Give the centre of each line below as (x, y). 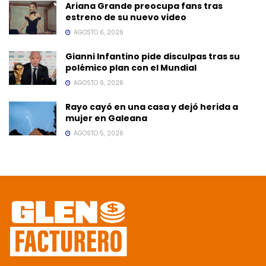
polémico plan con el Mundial (131, 67)
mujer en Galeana (106, 118)
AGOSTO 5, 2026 (98, 133)
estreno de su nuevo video (126, 17)
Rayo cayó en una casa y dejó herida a (152, 107)
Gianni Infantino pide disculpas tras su (153, 56)
